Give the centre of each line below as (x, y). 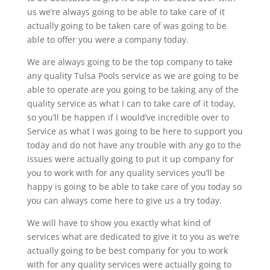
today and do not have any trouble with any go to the (134, 145)
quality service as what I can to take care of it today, (131, 104)
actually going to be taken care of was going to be (127, 26)
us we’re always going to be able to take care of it (126, 12)
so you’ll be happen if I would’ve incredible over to (128, 118)
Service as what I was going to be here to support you (135, 131)
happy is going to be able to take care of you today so (134, 187)
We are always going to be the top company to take (130, 62)
